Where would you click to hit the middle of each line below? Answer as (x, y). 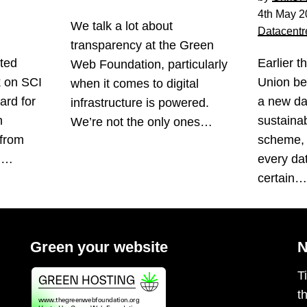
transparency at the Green (142, 45)
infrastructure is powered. (139, 102)
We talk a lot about (121, 26)
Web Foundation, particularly (149, 64)
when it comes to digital (134, 83)
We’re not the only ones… (143, 122)
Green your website (99, 247)
